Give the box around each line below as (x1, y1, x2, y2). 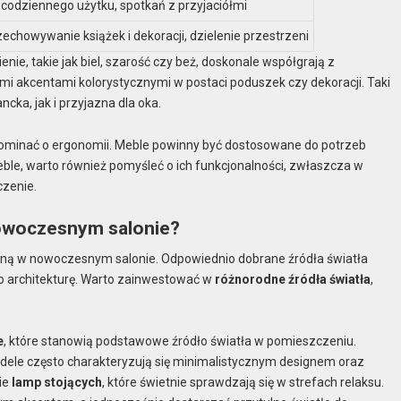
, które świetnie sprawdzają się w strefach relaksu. (102, 375, 385, 390)
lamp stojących (12, 375, 103, 390)
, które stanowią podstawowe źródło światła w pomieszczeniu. (4, 334, 357, 349)
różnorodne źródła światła (215, 271, 371, 286)
